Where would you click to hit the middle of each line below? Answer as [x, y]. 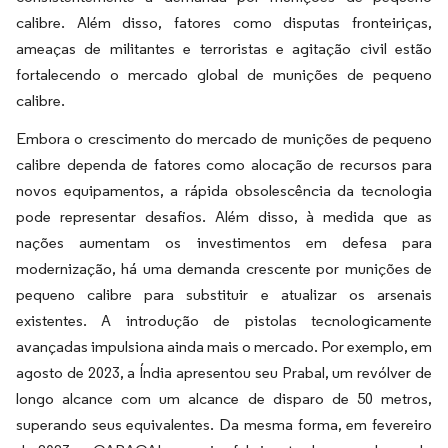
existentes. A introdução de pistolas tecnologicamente [224, 320]
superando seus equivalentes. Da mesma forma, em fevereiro [224, 424]
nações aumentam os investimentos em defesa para [224, 242]
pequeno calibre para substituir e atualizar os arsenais [224, 294]
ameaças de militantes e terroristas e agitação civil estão [224, 48]
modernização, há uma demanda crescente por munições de [224, 268]
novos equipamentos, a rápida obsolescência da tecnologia [224, 190]
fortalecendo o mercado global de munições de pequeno [224, 74]
